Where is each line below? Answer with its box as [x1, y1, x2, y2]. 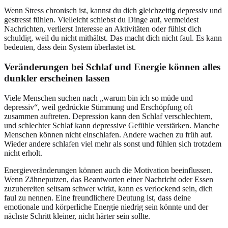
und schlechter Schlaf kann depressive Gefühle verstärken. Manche [4, 121, 219, 130]
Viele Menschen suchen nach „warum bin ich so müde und [4, 93, 193, 102]
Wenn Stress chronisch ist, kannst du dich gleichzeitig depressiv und [4, 6, 222, 15]
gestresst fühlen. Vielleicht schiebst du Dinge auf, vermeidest [4, 15, 198, 24]
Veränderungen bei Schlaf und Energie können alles [4, 62, 220, 73]
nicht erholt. [4, 148, 42, 157]
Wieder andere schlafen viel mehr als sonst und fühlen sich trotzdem [4, 139, 221, 148]
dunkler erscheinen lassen [4, 73, 110, 84]
